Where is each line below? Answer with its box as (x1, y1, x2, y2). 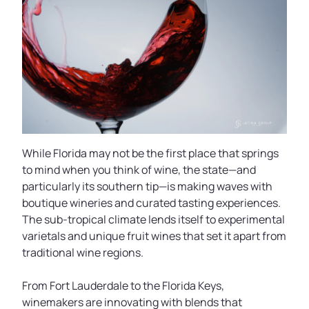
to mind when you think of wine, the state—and (22, 162, 256, 177)
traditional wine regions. (22, 245, 143, 260)
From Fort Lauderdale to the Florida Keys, (22, 278, 224, 293)
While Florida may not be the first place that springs (22, 146, 279, 161)
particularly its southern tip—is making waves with (22, 179, 272, 194)
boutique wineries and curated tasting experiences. (22, 195, 281, 210)
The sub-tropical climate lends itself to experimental (22, 212, 285, 227)
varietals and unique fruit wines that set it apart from (22, 228, 286, 243)
